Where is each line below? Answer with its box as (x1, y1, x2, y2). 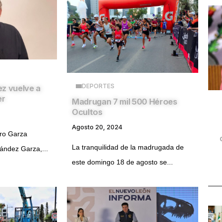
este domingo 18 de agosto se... (72, 158, 173, 166)
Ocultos (72, 107, 103, 117)
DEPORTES (82, 82, 114, 90)
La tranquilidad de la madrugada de (72, 143, 184, 152)
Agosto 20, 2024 (72, 123, 122, 131)
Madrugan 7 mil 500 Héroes (72, 97, 177, 107)
